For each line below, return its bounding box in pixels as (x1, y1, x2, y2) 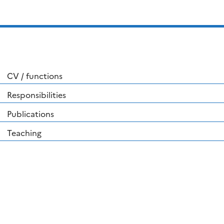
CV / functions (7, 70, 62, 81)
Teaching (7, 127, 41, 138)
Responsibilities (7, 89, 66, 100)
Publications (7, 108, 54, 119)
